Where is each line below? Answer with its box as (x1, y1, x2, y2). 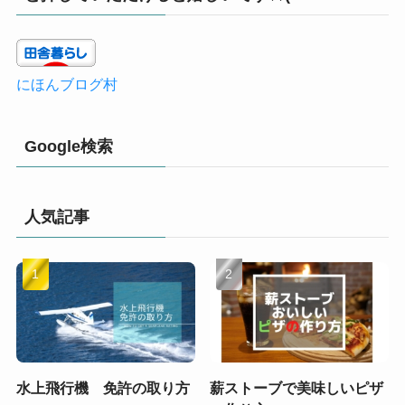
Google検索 (24, 137, 113, 155)
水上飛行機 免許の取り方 (15, 380, 190, 397)
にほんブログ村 (15, 76, 118, 93)
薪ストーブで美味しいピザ (210, 380, 384, 397)
